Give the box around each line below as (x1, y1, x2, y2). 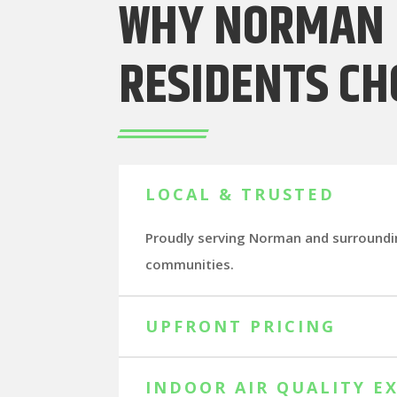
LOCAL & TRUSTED (145, 183, 336, 205)
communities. (145, 254, 235, 273)
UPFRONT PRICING (145, 315, 337, 337)
